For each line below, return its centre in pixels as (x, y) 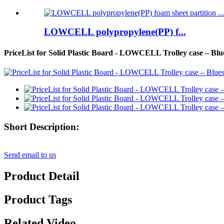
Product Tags (38, 200)
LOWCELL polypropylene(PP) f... (115, 32)
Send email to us (30, 155)
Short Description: (41, 126)
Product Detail (42, 176)
